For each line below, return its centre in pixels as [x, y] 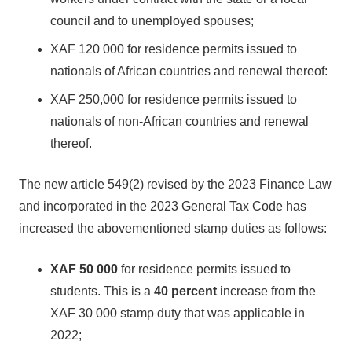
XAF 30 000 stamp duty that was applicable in [178, 313]
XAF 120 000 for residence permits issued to [174, 49]
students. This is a [102, 291]
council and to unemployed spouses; [152, 21]
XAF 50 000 [84, 269]
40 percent [185, 291]
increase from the [266, 291]
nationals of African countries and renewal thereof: [189, 71]
